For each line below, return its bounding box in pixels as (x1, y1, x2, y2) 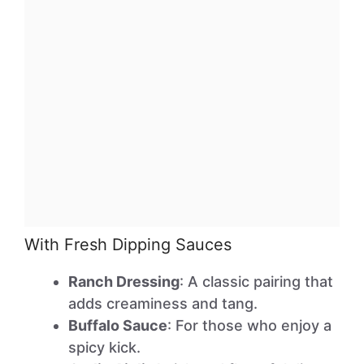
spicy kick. (68, 339, 141, 356)
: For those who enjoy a (167, 317, 331, 334)
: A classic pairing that (180, 273, 333, 290)
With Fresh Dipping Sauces (24, 235, 232, 254)
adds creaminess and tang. (68, 295, 258, 312)
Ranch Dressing (68, 273, 180, 290)
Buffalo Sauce (68, 317, 167, 334)
